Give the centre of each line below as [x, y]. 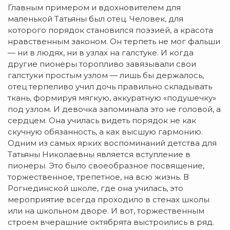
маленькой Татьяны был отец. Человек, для [95, 19]
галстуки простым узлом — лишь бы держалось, [106, 75]
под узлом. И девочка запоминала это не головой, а [114, 109]
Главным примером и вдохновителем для [94, 8]
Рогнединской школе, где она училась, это [95, 188]
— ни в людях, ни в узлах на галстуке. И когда [101, 53]
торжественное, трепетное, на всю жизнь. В [98, 177]
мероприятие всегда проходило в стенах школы [109, 200]
